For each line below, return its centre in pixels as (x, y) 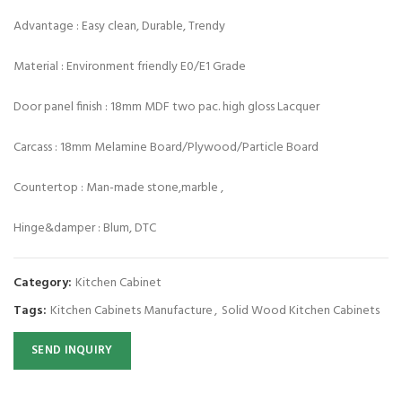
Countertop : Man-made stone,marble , (118, 188)
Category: (44, 283)
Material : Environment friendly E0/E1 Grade (130, 67)
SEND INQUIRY (72, 350)
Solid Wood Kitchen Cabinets (301, 311)
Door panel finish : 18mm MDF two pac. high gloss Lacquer (166, 107)
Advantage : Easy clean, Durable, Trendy (119, 26)
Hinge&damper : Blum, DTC (85, 228)
